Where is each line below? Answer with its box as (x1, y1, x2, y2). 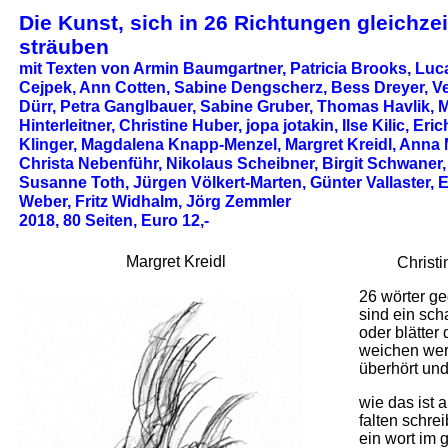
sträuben (19, 35, 109, 58)
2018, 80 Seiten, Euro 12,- (19, 211, 209, 229)
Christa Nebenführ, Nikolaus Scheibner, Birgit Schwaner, (19, 154, 446, 172)
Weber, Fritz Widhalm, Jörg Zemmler (19, 192, 291, 210)
